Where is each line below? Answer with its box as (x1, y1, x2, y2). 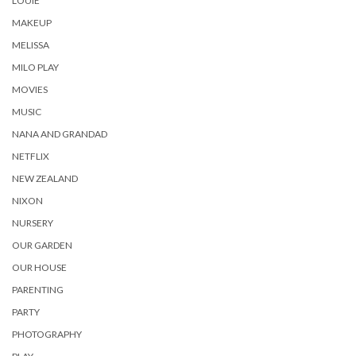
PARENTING (12, 283, 64, 296)
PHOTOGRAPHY (12, 327, 82, 340)
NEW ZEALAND (12, 172, 78, 184)
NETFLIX (12, 149, 49, 162)
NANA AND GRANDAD (12, 127, 107, 140)
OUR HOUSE (12, 261, 67, 273)
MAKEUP (12, 16, 52, 29)
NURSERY (12, 216, 53, 229)
